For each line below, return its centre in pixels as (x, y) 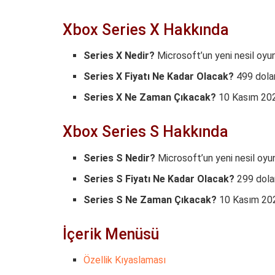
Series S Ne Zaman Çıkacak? (150, 199)
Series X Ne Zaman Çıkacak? (150, 98)
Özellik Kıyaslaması (125, 260)
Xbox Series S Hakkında (145, 132)
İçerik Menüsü (111, 234)
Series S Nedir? (120, 158)
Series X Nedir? (119, 56)
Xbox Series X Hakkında (146, 29)
